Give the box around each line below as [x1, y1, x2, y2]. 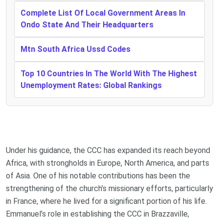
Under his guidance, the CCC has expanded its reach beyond [6, 145, 210, 155]
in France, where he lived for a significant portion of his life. [6, 196, 207, 206]
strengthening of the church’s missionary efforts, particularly [6, 183, 213, 193]
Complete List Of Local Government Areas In [21, 8, 185, 18]
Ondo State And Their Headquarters [21, 20, 153, 29]
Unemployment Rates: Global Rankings [21, 80, 162, 90]
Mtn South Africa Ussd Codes [21, 44, 131, 54]
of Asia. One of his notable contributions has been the [6, 171, 190, 180]
